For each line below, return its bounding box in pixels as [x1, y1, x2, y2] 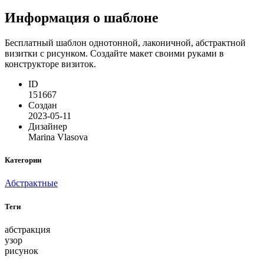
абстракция [5, 224, 50, 235]
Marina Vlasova [28, 132, 88, 143]
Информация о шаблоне [5, 10, 159, 26]
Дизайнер [28, 121, 67, 132]
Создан [28, 100, 57, 111]
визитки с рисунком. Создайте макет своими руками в [5, 48, 224, 59]
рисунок [5, 245, 38, 256]
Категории [5, 156, 41, 165]
